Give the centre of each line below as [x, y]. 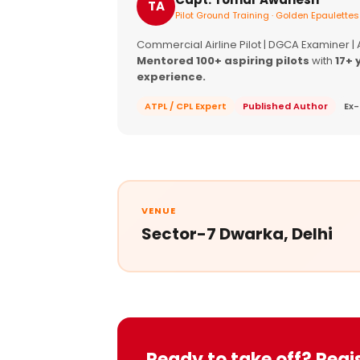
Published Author [285, 106]
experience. [171, 77]
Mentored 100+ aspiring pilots [223, 61]
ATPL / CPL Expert [186, 106]
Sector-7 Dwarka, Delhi [237, 233]
